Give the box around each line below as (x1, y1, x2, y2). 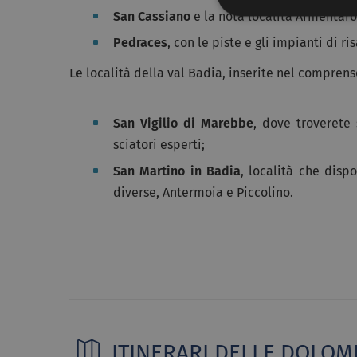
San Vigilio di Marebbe (113, 115, 253, 131)
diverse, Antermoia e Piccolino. (113, 184, 293, 200)
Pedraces (113, 34, 167, 50)
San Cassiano (113, 8, 190, 24)
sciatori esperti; (113, 136, 205, 152)
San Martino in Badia (113, 163, 241, 178)
